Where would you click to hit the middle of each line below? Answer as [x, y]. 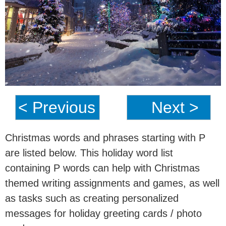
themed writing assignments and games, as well [112, 183]
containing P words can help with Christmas [102, 168]
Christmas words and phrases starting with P [105, 137]
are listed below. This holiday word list [89, 153]
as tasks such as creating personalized [92, 198]
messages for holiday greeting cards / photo [103, 213]
